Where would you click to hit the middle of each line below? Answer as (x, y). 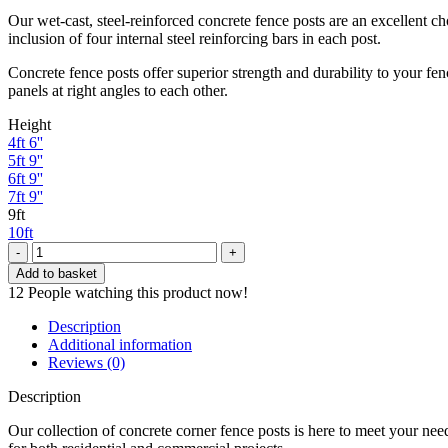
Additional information (120, 344)
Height (29, 124)
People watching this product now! (138, 292)
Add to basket (56, 273)
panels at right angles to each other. (118, 90)
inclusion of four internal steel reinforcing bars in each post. (194, 38)
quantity (56, 339)
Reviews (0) (86, 362)
